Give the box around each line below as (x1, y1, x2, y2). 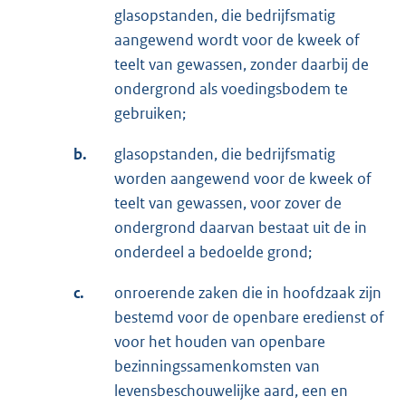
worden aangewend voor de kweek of (114, 169, 372, 189)
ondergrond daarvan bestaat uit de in (114, 217, 367, 238)
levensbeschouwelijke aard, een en (114, 381, 348, 401)
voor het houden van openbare (114, 332, 325, 353)
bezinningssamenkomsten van (114, 356, 320, 377)
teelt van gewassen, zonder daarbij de (114, 54, 369, 75)
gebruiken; (114, 103, 186, 124)
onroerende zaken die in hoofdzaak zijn (114, 283, 382, 304)
